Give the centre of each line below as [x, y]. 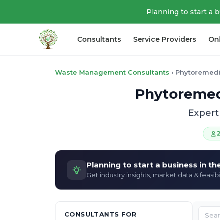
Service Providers [165, 39]
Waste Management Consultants [112, 72]
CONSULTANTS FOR [101, 214]
